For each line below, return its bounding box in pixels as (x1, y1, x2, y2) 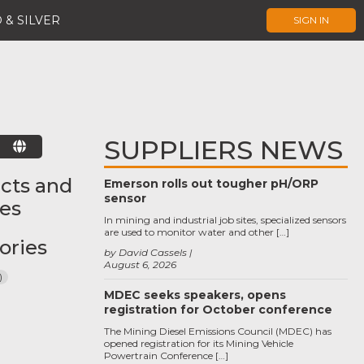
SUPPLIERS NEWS (104, 134, 343, 166)
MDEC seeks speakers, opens (104, 288, 286, 302)
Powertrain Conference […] (104, 349, 228, 362)
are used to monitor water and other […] (104, 226, 289, 238)
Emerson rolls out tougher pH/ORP (104, 176, 318, 191)
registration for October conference (104, 302, 332, 317)
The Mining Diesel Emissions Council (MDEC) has (104, 325, 331, 337)
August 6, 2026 (104, 258, 176, 271)
